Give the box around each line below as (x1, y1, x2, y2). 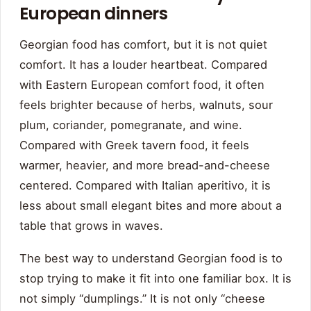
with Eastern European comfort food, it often (19, 78, 264, 92)
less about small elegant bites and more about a (19, 199, 282, 213)
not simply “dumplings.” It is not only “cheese (19, 292, 265, 306)
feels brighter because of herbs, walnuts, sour (19, 98, 273, 112)
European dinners (19, 1, 168, 26)
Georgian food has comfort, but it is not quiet (19, 37, 267, 52)
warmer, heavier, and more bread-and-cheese (19, 158, 270, 173)
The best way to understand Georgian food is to (19, 251, 283, 266)
